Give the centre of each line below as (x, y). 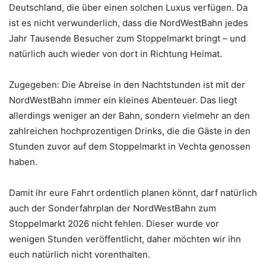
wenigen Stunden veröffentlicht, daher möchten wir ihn (125, 239)
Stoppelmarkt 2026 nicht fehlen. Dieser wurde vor (114, 224)
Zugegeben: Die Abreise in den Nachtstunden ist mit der (127, 85)
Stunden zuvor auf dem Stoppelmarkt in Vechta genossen (130, 146)
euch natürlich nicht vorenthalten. (80, 254)
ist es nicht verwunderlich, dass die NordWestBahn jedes (129, 23)
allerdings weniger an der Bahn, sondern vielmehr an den (129, 115)
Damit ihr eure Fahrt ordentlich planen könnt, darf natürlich (133, 193)
